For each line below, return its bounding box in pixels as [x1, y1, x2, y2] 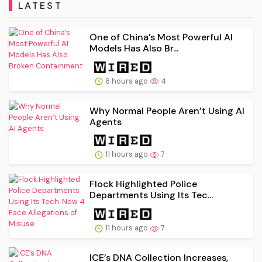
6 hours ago [104, 75, 150, 86]
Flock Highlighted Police [89, 178, 197, 191]
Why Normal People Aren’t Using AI [89, 104, 244, 117]
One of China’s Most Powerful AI [89, 30, 233, 43]
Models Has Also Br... [89, 42, 178, 54]
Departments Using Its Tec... [89, 189, 213, 202]
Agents [89, 115, 122, 128]
